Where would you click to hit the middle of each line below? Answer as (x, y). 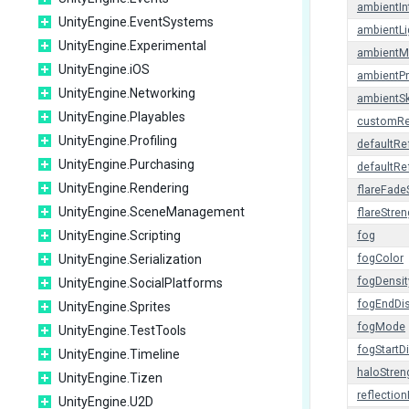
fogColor (380, 258)
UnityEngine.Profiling (118, 141)
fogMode (381, 327)
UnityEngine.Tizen (110, 378)
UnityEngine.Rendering (124, 188)
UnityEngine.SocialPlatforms (141, 283)
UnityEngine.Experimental (132, 46)
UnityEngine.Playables (122, 117)
